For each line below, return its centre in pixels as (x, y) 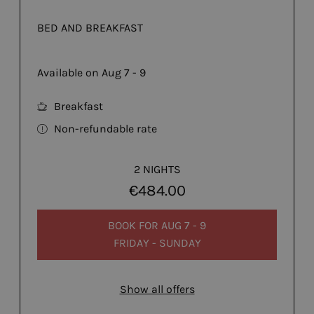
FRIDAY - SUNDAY (157, 243)
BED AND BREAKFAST (90, 27)
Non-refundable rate (105, 128)
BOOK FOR (135, 226)
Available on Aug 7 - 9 (91, 72)
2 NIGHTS (157, 169)
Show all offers (157, 289)
